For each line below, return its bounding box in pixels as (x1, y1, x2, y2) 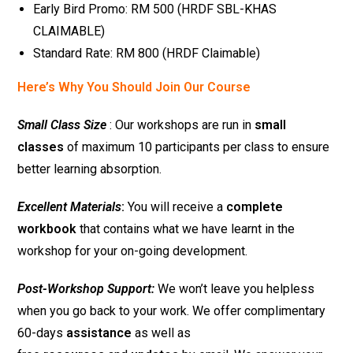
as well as (132, 325, 191, 340)
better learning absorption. (17, 161, 162, 176)
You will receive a (124, 199, 227, 214)
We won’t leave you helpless (154, 281, 315, 296)
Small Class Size (17, 117, 107, 132)
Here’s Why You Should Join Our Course (17, 79, 251, 95)
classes (17, 139, 65, 154)
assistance (66, 325, 132, 340)
